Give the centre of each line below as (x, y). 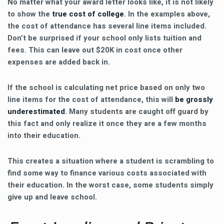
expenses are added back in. (59, 62)
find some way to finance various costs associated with (107, 173)
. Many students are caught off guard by (137, 111)
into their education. (44, 135)
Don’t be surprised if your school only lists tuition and (104, 38)
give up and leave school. (52, 197)
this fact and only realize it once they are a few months (107, 123)
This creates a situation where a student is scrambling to (111, 161)
